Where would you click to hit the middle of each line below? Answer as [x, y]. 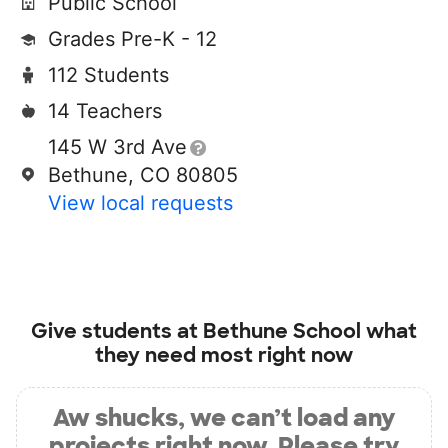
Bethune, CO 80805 [143, 175]
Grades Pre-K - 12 [132, 39]
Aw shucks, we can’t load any [224, 417]
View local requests [140, 203]
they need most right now [224, 355]
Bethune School [282, 331]
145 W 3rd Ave [117, 147]
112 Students [108, 75]
